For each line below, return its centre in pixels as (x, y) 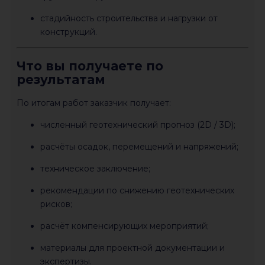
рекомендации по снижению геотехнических (137, 191)
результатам (61, 79)
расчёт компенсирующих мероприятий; (125, 226)
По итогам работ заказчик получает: (94, 103)
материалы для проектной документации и (132, 248)
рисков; (56, 204)
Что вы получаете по (90, 66)
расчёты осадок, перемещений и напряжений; (139, 147)
